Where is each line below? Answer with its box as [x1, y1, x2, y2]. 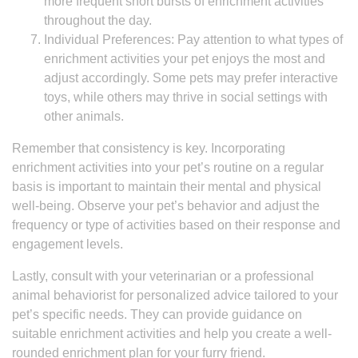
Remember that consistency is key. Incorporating [12, 141, 285, 155]
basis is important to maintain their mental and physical [12, 180, 321, 193]
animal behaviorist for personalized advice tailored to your [12, 288, 338, 302]
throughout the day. [44, 14, 152, 27]
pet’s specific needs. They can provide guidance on [12, 308, 302, 321]
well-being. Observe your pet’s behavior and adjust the [12, 199, 320, 213]
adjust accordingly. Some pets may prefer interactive [44, 71, 338, 85]
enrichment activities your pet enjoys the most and [44, 52, 325, 66]
